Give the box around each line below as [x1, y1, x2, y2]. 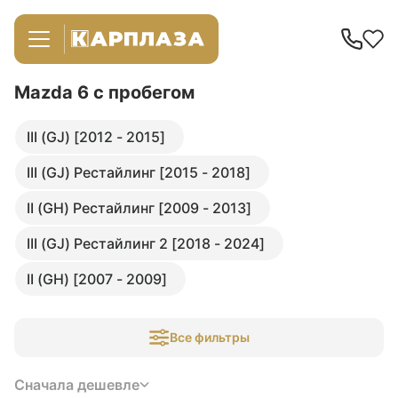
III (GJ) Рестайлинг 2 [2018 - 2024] [27, 235, 265, 252]
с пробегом [93, 82, 195, 103]
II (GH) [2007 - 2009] [27, 270, 167, 288]
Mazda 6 [14, 82, 93, 103]
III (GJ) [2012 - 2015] [27, 128, 165, 146]
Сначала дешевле [14, 376, 139, 394]
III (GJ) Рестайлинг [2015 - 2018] [27, 163, 251, 181]
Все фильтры [170, 330, 250, 345]
